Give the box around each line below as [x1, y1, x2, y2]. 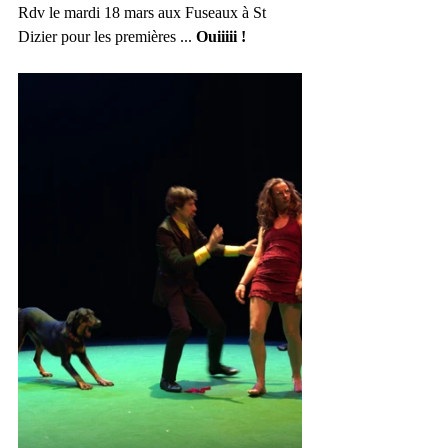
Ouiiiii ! [196, 28, 246, 45]
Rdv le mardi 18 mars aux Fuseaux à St [18, 4, 270, 21]
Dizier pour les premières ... [18, 28, 196, 45]
